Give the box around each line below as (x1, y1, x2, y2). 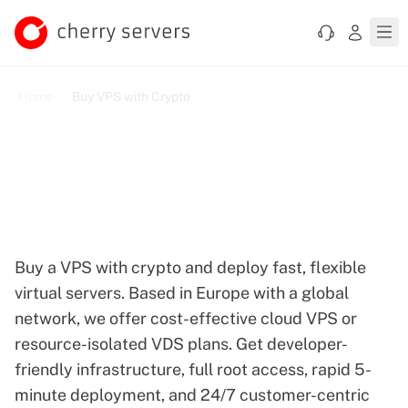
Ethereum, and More (15, 222, 278, 255)
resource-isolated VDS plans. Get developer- (15, 334, 348, 353)
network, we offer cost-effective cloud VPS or (15, 309, 357, 328)
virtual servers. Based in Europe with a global (15, 283, 349, 302)
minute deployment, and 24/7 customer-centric (15, 385, 370, 404)
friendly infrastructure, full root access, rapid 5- (15, 360, 372, 379)
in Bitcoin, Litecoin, (15, 189, 260, 222)
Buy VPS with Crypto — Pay (15, 157, 371, 189)
